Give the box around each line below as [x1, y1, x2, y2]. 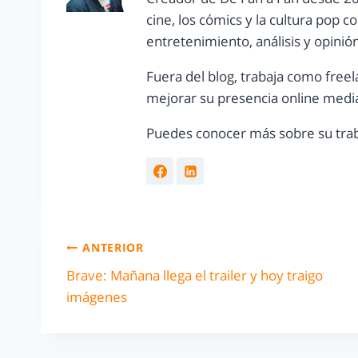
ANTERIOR [82, 240, 144, 256]
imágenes [66, 287, 127, 306]
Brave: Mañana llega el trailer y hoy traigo [66, 265, 323, 284]
